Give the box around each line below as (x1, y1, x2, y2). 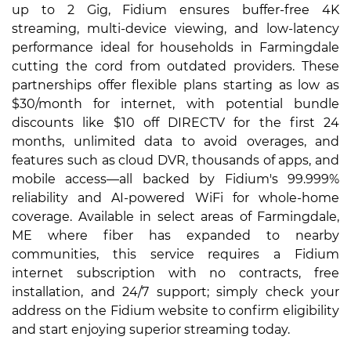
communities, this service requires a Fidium (12, 247, 339, 262)
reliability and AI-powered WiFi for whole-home (12, 190, 339, 206)
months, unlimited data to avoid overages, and (12, 134, 339, 150)
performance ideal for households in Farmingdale (12, 40, 339, 56)
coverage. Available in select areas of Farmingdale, (12, 209, 339, 225)
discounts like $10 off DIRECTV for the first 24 (12, 115, 339, 131)
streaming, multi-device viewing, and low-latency (12, 21, 339, 37)
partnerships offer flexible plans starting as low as (12, 78, 339, 93)
